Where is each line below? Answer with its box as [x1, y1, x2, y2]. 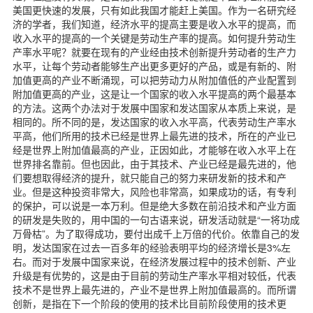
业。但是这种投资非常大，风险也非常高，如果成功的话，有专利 [13, 184, 296, 198]
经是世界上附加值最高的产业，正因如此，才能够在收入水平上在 [13, 142, 296, 156]
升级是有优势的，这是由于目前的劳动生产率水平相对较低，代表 [13, 268, 296, 282]
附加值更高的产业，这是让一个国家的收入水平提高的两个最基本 [13, 86, 296, 101]
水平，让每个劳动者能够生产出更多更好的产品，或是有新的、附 [13, 58, 296, 73]
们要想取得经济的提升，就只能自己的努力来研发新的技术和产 [13, 170, 286, 184]
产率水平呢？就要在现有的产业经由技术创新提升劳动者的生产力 [13, 44, 296, 59]
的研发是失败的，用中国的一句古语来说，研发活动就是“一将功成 [13, 212, 300, 226]
